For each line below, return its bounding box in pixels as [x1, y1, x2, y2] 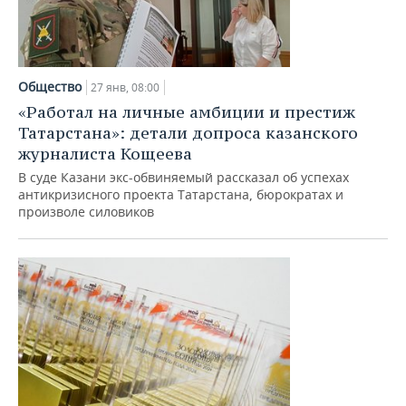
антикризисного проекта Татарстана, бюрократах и [18, 186, 343, 203]
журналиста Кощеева [18, 143, 192, 164]
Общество [18, 78, 82, 95]
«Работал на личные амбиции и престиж [18, 101, 355, 122]
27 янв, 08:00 [91, 80, 159, 95]
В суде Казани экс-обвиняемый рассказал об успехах [18, 169, 349, 186]
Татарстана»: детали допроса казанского [18, 122, 358, 143]
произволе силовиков [18, 203, 154, 220]
